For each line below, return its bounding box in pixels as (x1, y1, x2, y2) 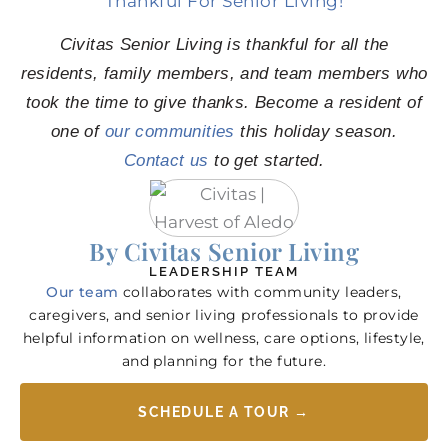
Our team (46, 283, 119, 302)
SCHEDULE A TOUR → (138, 403, 310, 420)
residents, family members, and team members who (20, 63, 428, 83)
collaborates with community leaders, (118, 283, 402, 302)
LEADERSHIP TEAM (149, 264, 299, 280)
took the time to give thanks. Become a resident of (26, 92, 422, 112)
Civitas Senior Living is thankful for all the (59, 34, 389, 54)
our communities (104, 121, 235, 141)
